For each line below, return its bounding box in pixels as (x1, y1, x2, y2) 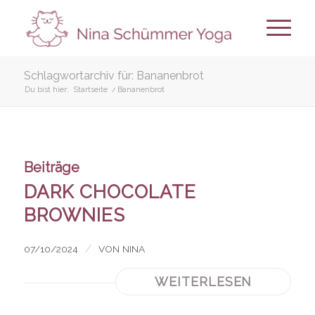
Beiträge (23, 159, 79, 176)
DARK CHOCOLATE (23, 181, 196, 202)
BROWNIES (23, 205, 125, 226)
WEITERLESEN (155, 274, 252, 289)
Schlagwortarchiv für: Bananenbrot (23, 69, 204, 82)
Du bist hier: (24, 85, 69, 94)
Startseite (72, 85, 108, 94)
